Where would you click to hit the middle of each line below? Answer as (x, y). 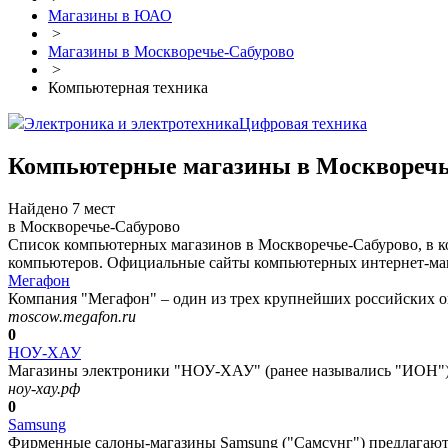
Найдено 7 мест (61, 209)
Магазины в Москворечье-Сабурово (171, 52)
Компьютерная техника (128, 88)
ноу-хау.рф (44, 389)
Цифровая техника (303, 124)
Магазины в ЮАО (110, 16)
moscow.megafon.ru (72, 317)
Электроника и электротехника (131, 124)
